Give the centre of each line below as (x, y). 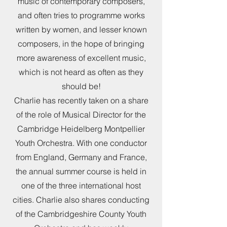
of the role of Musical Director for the (81, 115)
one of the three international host (81, 185)
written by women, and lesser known (81, 29)
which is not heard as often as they (81, 72)
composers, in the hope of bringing (81, 44)
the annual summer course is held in (81, 171)
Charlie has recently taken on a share (81, 100)
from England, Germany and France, (81, 157)
